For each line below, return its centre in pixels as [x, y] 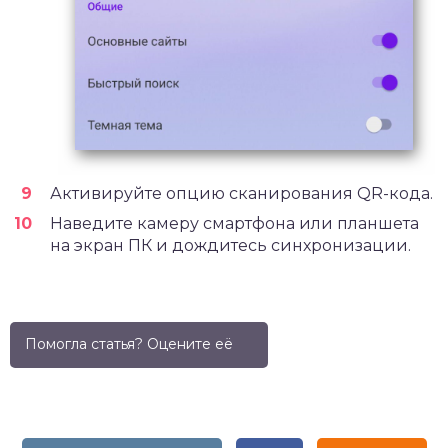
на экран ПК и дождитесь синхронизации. [230, 246]
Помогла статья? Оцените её [129, 344]
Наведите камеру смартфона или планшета [234, 224]
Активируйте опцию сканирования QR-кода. [241, 194]
